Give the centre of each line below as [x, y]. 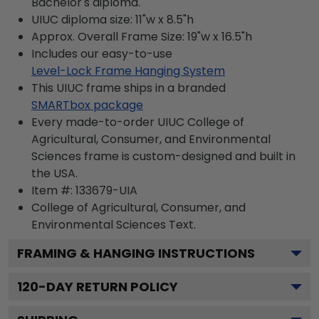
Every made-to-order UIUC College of [138, 122]
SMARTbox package [87, 105]
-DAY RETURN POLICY [108, 287]
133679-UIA [106, 190]
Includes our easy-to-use [102, 54]
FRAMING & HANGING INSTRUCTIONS [136, 253]
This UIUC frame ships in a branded [129, 88]
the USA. [54, 173]
